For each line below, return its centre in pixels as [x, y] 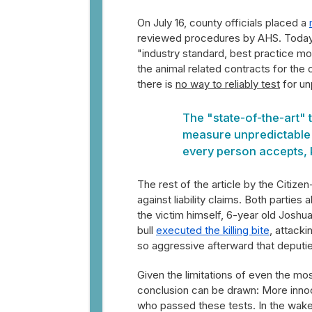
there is [156, 84]
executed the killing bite [213, 230]
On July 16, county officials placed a [223, 23]
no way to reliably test [228, 84]
